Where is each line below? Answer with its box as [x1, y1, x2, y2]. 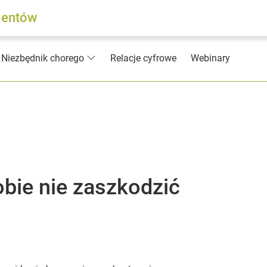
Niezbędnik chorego [1, 52, 84, 64]
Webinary [191, 52, 230, 64]
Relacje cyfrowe [110, 52, 176, 64]
